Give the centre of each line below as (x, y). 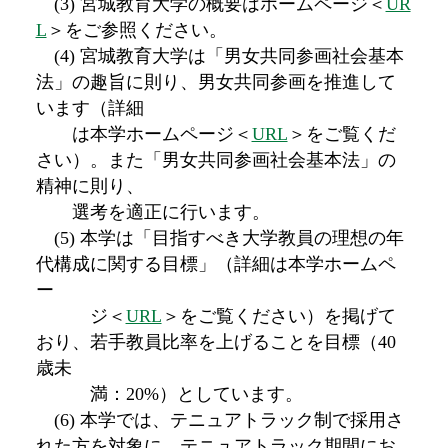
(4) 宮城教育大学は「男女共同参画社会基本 (219, 55)
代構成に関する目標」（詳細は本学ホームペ (215, 263)
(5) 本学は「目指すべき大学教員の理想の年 (219, 237)
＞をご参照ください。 (136, 29)
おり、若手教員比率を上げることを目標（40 (215, 341)
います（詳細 (89, 107)
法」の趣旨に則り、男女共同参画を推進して (215, 81)
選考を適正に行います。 (152, 211)
